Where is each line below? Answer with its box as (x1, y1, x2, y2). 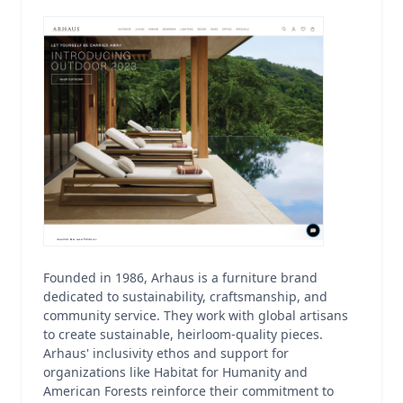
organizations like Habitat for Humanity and (43, 363, 308, 381)
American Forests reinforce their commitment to (43, 382, 334, 399)
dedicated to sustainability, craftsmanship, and (43, 288, 327, 305)
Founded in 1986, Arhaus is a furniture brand (43, 269, 318, 286)
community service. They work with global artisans (43, 307, 348, 324)
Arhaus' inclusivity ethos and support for (43, 345, 289, 362)
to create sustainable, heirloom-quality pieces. (43, 326, 323, 343)
